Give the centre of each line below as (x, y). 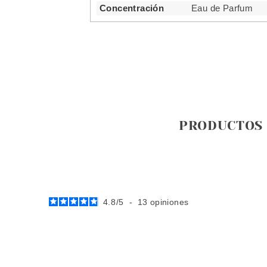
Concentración (132, 8)
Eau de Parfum (222, 8)
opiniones (169, 202)
